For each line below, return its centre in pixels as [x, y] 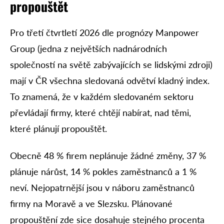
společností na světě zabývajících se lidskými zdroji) [111, 64]
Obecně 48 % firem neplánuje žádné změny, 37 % [108, 156]
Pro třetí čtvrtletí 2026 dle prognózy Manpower [104, 32]
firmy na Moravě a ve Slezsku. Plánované [91, 204]
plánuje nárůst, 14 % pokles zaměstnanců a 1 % [103, 172]
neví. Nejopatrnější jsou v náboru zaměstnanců [102, 188]
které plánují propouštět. [58, 128]
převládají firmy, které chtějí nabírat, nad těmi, [100, 112]
